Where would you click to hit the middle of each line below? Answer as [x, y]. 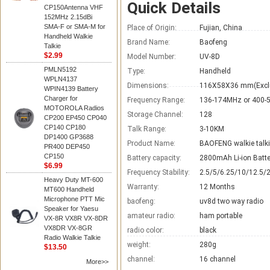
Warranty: [143, 187]
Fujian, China [221, 28]
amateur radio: [151, 216]
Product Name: [151, 143]
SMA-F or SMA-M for [75, 27]
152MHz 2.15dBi [68, 17]
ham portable [221, 216]
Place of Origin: [152, 28]
